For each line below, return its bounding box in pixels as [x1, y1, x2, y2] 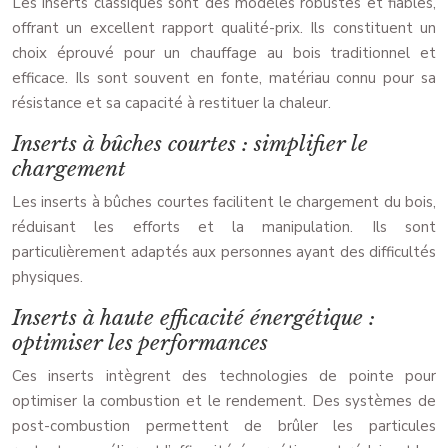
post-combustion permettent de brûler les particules [12, 416, 436, 437]
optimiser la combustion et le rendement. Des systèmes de [12, 391, 436, 412]
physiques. [12, 267, 83, 288]
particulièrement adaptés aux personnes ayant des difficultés [12, 242, 436, 263]
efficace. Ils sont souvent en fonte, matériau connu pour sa [12, 68, 436, 89]
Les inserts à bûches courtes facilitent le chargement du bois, [12, 192, 436, 213]
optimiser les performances [12, 330, 268, 357]
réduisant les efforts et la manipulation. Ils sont [12, 217, 436, 238]
